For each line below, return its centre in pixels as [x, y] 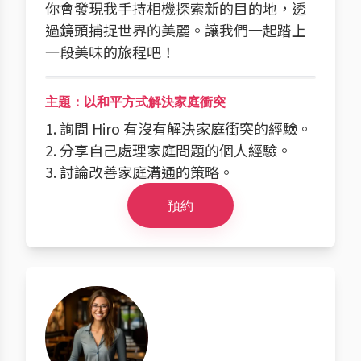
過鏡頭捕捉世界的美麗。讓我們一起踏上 [176, 30]
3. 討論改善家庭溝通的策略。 [139, 172]
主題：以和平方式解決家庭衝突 [135, 102]
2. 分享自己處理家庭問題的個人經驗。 [168, 150]
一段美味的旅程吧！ [110, 52]
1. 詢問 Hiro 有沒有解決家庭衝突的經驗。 [178, 128]
